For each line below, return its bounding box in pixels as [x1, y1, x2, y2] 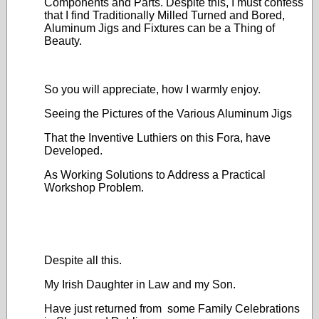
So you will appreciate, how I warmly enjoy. [44, 83, 261, 95]
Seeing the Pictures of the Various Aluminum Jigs [44, 108, 292, 120]
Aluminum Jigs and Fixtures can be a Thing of [44, 22, 275, 34]
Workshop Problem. [44, 182, 144, 194]
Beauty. [44, 35, 82, 47]
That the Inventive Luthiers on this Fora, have [44, 132, 271, 144]
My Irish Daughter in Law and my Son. [44, 278, 236, 291]
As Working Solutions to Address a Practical [44, 169, 266, 181]
